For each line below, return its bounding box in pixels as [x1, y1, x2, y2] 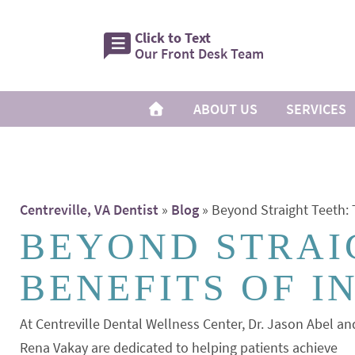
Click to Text [135, 28, 212, 47]
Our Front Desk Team [135, 44, 265, 63]
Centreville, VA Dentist [20, 200, 158, 219]
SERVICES [286, 100, 347, 118]
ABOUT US [193, 100, 258, 118]
